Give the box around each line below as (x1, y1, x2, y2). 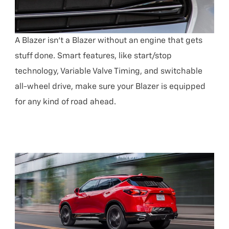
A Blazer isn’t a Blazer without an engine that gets (15, 36, 203, 45)
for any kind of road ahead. (15, 98, 117, 106)
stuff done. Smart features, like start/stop (15, 52, 172, 60)
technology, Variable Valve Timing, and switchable (15, 67, 203, 76)
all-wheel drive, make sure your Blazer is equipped (15, 82, 206, 91)
